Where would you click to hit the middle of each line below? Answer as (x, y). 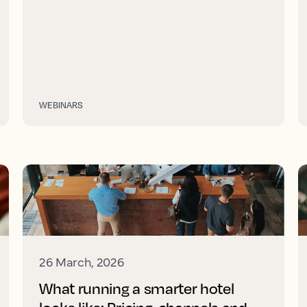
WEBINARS (61, 105)
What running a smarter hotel (137, 288)
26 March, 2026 (82, 261)
